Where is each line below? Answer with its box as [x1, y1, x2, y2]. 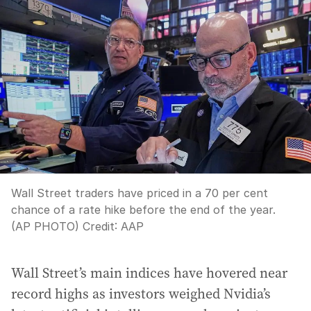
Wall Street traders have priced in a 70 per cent [11, 186, 268, 200]
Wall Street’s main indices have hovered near [11, 263, 287, 283]
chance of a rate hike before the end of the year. [11, 203, 276, 217]
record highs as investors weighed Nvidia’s [11, 284, 271, 303]
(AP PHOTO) [11, 219, 79, 233]
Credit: [79, 219, 121, 233]
